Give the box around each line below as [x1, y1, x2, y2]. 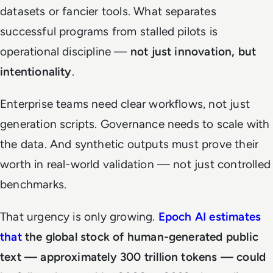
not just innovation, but [130, 44, 257, 58]
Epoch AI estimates [158, 209, 261, 224]
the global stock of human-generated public [21, 229, 258, 244]
